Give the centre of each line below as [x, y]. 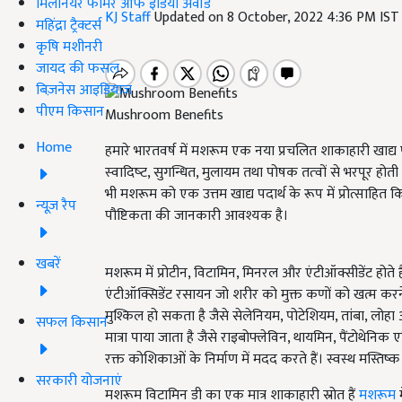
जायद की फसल [78, 68]
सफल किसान [72, 322]
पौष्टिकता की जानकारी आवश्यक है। [197, 216]
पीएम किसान [70, 111]
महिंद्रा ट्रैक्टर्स [69, 25]
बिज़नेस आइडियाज [84, 90]
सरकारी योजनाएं [79, 380]
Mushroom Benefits [164, 116]
